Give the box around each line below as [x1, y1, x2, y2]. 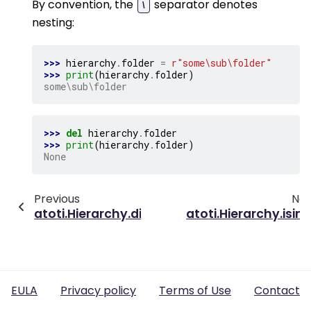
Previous [33, 190, 80, 207]
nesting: [32, 15, 74, 31]
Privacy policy [60, 283, 136, 299]
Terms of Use [159, 283, 231, 299]
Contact [254, 283, 300, 299]
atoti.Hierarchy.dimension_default [34, 205, 254, 222]
